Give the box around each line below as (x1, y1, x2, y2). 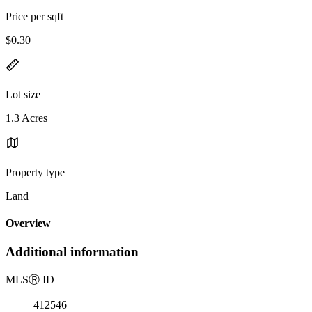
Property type (6, 166, 65, 178)
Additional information (6, 244, 139, 260)
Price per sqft (6, 10, 63, 22)
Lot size (6, 88, 40, 100)
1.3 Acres (6, 111, 47, 124)
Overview (6, 217, 51, 230)
